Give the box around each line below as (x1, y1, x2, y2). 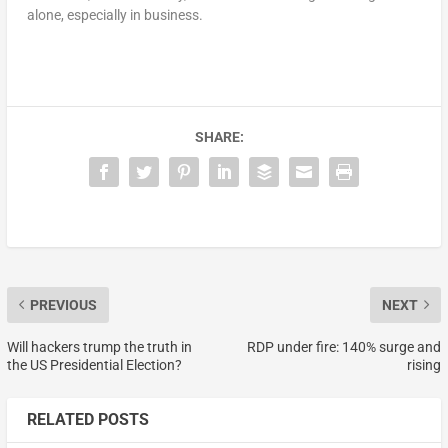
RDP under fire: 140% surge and (247, 338, 442, 355)
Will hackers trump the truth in (6, 338, 192, 355)
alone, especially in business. (26, 6, 203, 23)
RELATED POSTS (26, 409, 149, 429)
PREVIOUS (29, 296, 97, 313)
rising (407, 356, 442, 373)
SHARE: (194, 128, 244, 145)
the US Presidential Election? (6, 356, 182, 373)
